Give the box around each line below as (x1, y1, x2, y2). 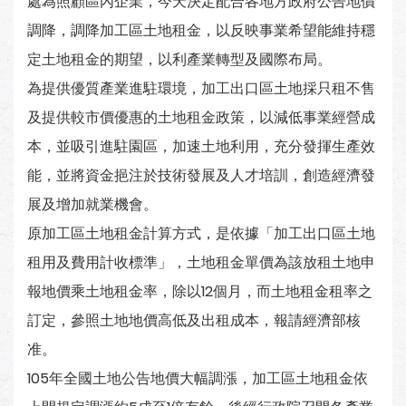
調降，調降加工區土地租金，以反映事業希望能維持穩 (27, 20, 375, 41)
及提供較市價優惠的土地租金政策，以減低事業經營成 (27, 107, 375, 128)
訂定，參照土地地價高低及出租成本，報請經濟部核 (27, 310, 361, 331)
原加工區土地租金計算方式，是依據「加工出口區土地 (27, 223, 375, 244)
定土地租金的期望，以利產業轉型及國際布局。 (27, 49, 332, 70)
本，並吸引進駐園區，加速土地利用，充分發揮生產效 (27, 136, 375, 157)
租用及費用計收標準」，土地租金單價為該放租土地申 (27, 252, 375, 273)
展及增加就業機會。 (27, 194, 158, 215)
